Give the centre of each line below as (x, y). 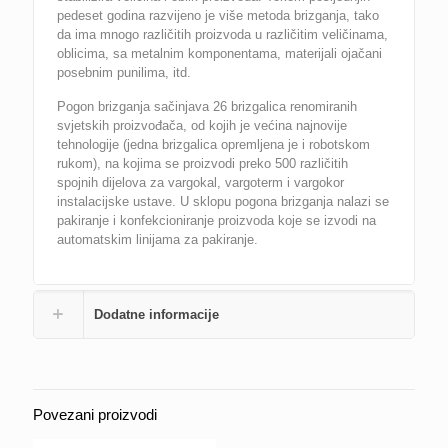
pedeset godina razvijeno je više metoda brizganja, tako (218, 15)
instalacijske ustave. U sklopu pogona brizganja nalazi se (223, 201)
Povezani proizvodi (95, 414)
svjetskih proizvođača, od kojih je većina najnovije (202, 125)
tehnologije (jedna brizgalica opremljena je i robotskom (214, 144)
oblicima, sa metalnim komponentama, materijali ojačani (220, 53)
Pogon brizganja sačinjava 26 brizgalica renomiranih (207, 106)
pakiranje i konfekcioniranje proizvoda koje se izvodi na (217, 220)
